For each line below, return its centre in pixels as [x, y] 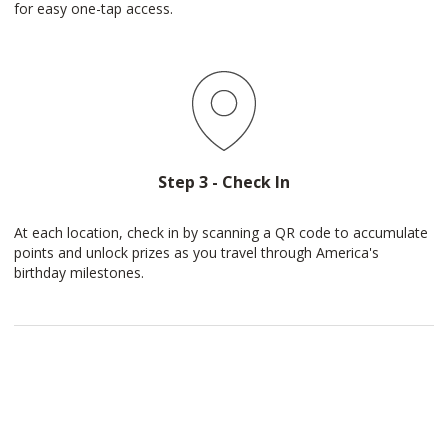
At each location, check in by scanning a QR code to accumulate [221, 232]
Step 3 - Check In [224, 182]
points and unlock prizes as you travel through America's [196, 252]
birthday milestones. [79, 272]
